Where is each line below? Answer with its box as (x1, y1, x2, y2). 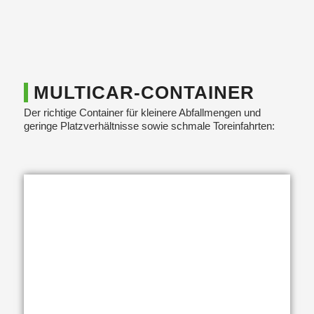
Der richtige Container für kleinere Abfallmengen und (23, 106, 261, 118)
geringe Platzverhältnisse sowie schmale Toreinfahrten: (23, 119, 275, 132)
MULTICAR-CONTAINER (33, 82, 254, 104)
